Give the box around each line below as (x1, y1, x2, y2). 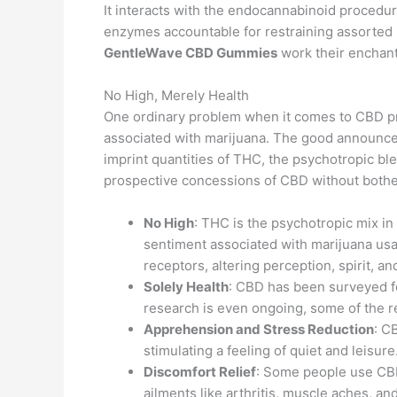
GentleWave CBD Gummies (104, 44, 277, 61)
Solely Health (144, 278, 229, 295)
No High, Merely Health (104, 87, 249, 104)
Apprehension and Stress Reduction (144, 321, 374, 338)
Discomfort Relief (144, 363, 256, 380)
